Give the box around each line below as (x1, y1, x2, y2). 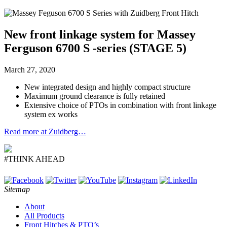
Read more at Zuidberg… (4, 127, 86, 136)
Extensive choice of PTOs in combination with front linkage (24, 100, 216, 109)
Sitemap (4, 184, 30, 194)
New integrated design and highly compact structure (24, 82, 191, 91)
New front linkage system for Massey (4, 27, 196, 41)
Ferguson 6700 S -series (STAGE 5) (4, 41, 186, 55)
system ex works (24, 109, 78, 119)
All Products (24, 211, 64, 220)
